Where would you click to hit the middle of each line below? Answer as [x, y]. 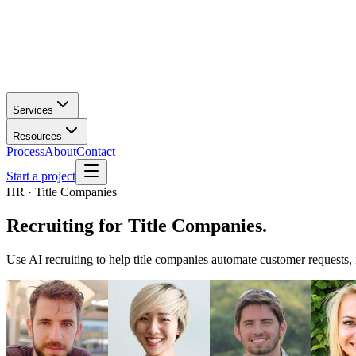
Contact [96, 151]
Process [25, 151]
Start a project [41, 176]
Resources [37, 136]
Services [33, 110]
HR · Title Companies [62, 192]
